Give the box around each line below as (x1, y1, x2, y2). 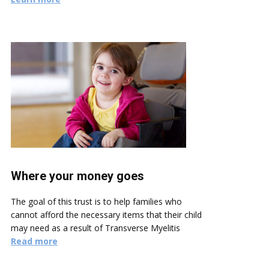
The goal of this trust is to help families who (11, 196, 182, 208)
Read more (11, 235, 58, 247)
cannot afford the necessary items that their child (11, 209, 202, 221)
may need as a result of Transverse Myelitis (11, 222, 180, 234)
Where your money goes (11, 169, 144, 184)
